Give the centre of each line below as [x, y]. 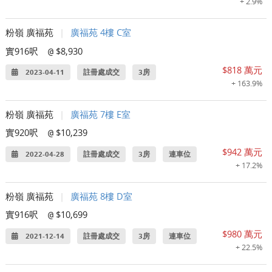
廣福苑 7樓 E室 [101, 114]
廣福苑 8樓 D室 [102, 196]
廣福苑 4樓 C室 [101, 32]
